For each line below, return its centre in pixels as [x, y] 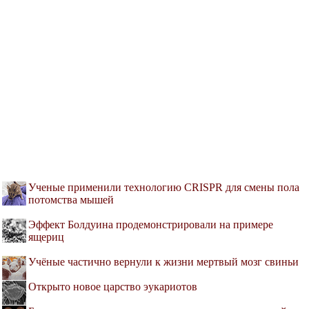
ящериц [46, 237]
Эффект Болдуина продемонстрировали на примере [151, 225]
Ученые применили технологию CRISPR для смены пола [164, 188]
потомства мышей [71, 200]
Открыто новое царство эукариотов [113, 287]
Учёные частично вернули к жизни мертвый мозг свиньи [163, 262]
